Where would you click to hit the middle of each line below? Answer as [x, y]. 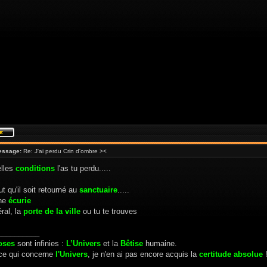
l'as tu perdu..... [83, 168]
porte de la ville [53, 211]
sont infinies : [41, 243]
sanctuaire [98, 190]
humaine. [161, 243]
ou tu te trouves [110, 211]
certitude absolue [231, 254]
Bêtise [133, 243]
